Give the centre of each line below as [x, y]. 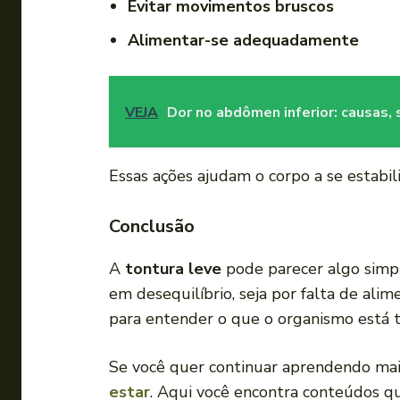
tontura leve [173, 269]
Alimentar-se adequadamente [243, 41]
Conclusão [152, 227]
